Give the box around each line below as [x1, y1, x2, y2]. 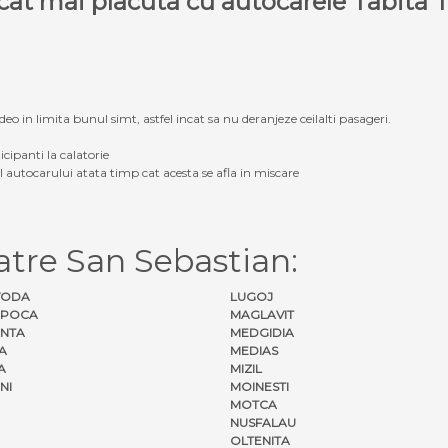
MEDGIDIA [230, 324, 294, 340]
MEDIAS [230, 342, 278, 358]
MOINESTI [230, 378, 289, 394]
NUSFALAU [230, 414, 296, 430]
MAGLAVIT [230, 306, 294, 322]
